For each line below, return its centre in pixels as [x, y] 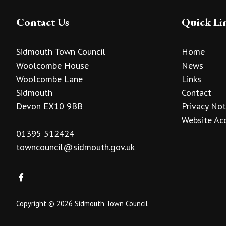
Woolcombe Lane [49, 79]
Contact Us [43, 22]
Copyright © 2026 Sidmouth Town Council [82, 204]
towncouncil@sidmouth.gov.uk [75, 147]
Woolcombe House [52, 65]
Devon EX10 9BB [49, 106]
